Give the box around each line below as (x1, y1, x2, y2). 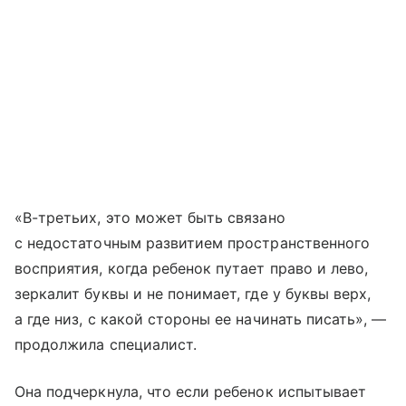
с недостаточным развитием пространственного (14, 234, 371, 253)
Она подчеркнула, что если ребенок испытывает (14, 382, 367, 401)
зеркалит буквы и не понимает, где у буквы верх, (14, 285, 372, 304)
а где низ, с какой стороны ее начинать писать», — (14, 310, 387, 329)
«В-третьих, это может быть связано (14, 208, 285, 227)
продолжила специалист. (14, 335, 198, 354)
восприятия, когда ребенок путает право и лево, (14, 259, 369, 278)
